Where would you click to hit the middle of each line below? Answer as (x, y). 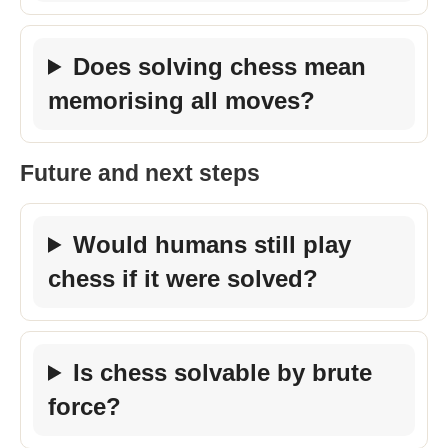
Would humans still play (212, 244)
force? (84, 406)
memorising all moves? (181, 100)
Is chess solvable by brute (223, 372)
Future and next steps (140, 172)
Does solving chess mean (220, 66)
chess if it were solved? (183, 278)
